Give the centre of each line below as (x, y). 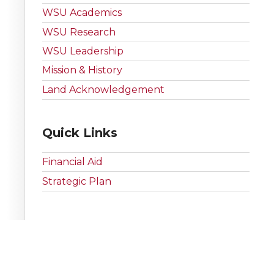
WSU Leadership (83, 51)
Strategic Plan (77, 181)
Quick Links (80, 132)
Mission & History (82, 70)
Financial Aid (72, 162)
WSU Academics (82, 13)
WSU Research (79, 32)
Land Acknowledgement (103, 89)
